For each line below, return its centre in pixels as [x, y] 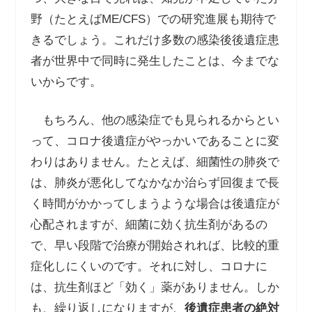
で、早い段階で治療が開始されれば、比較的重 [155, 246]
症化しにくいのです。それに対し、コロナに [149, 267]
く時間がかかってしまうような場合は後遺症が [155, 204]
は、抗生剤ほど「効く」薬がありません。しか [155, 288]
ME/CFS [123, 19]
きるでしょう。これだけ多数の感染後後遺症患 [155, 40]
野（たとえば [66, 19]
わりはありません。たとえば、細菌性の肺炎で [155, 162]
